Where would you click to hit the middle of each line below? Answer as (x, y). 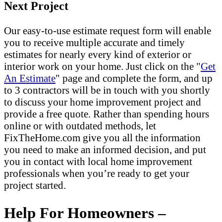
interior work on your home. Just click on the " (102, 66)
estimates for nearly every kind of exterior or (98, 55)
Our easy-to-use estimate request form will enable (108, 31)
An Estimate (30, 78)
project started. (35, 185)
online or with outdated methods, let (80, 126)
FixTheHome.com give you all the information (102, 138)
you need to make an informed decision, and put (105, 150)
